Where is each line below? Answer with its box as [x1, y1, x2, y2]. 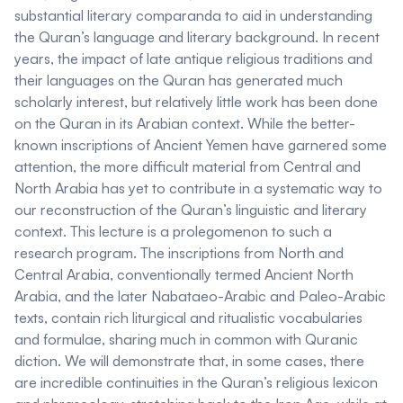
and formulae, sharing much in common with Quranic [14, 330, 358, 349]
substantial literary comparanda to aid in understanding [14, 6, 372, 25]
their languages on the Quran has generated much [14, 71, 343, 90]
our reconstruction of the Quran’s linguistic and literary [14, 201, 367, 219]
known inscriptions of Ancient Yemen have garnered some [14, 136, 387, 155]
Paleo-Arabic [299, 287, 386, 306]
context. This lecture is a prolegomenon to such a [14, 222, 332, 241]
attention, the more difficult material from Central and [14, 157, 361, 176]
